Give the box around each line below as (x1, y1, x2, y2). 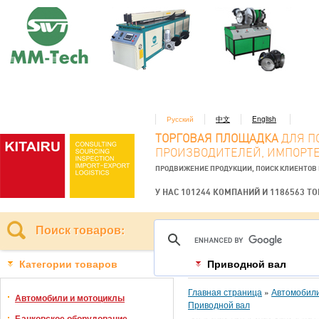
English (252, 114, 276, 124)
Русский (167, 114, 194, 124)
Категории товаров (19, 258, 117, 270)
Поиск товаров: (36, 221, 125, 238)
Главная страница (188, 286, 262, 298)
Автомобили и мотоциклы (15, 291, 125, 304)
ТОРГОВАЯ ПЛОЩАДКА (155, 132, 278, 145)
